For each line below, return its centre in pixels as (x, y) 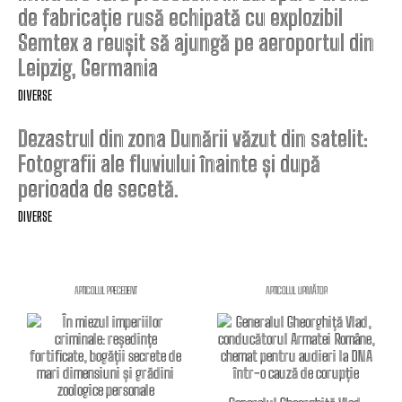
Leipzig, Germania (88, 67)
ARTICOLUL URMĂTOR (296, 290)
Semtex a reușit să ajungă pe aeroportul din (196, 42)
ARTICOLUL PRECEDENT (105, 290)
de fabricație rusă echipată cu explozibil (180, 17)
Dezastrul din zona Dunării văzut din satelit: (193, 138)
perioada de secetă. (98, 188)
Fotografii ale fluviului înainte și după (169, 163)
